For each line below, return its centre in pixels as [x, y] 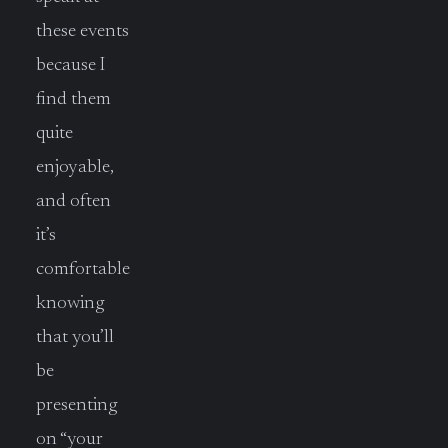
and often [73, 201]
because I [70, 65]
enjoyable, [75, 167]
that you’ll [75, 337]
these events [82, 31]
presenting [76, 405]
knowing [70, 303]
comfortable [83, 269]
